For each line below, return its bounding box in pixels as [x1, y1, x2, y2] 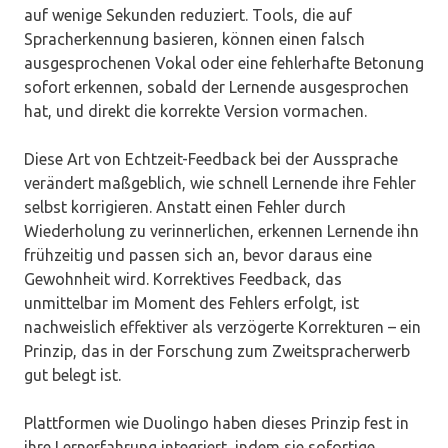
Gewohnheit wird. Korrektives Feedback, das [24, 269, 342, 288]
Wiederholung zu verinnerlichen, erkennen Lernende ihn [24, 221, 419, 240]
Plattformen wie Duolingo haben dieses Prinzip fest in [24, 413, 409, 432]
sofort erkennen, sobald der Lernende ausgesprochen [24, 77, 409, 96]
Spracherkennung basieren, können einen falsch [24, 29, 365, 48]
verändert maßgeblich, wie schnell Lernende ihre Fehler [24, 173, 416, 192]
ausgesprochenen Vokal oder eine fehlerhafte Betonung [24, 53, 424, 72]
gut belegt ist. [24, 365, 121, 384]
